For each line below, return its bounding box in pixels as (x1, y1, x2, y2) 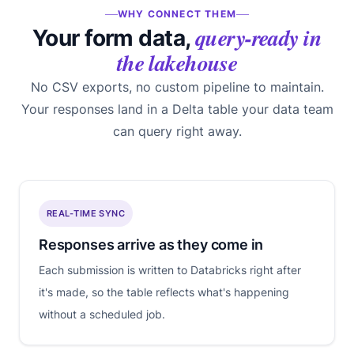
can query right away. (112, 123, 242, 140)
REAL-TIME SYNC (47, 208, 126, 220)
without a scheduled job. (39, 307, 165, 322)
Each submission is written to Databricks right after (39, 263, 301, 277)
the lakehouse (116, 47, 238, 79)
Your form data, (32, 24, 195, 52)
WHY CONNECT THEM (117, 8, 237, 21)
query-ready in (194, 22, 322, 54)
